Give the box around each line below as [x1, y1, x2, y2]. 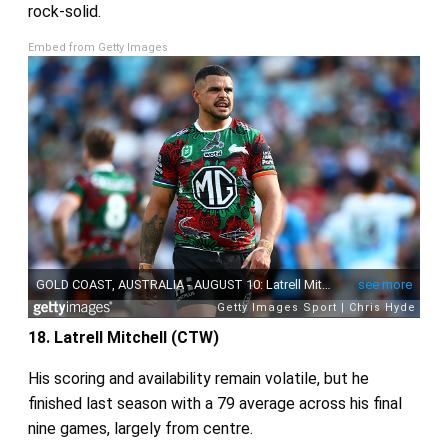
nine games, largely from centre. [27, 418, 253, 438]
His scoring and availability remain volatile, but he [27, 368, 369, 388]
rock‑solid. [27, 2, 101, 22]
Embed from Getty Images [27, 41, 168, 55]
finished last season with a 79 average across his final [27, 393, 402, 413]
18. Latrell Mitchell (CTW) [27, 327, 219, 347]
